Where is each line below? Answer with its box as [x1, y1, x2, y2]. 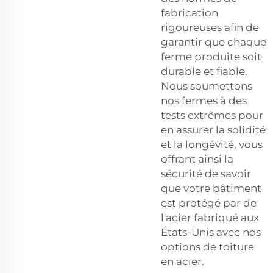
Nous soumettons [161, 79, 252, 92]
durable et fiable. [161, 65, 247, 77]
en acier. [161, 255, 204, 268]
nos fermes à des [161, 94, 247, 107]
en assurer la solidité [161, 123, 266, 136]
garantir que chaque [161, 35, 266, 48]
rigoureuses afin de [161, 21, 259, 34]
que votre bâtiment [161, 182, 261, 194]
